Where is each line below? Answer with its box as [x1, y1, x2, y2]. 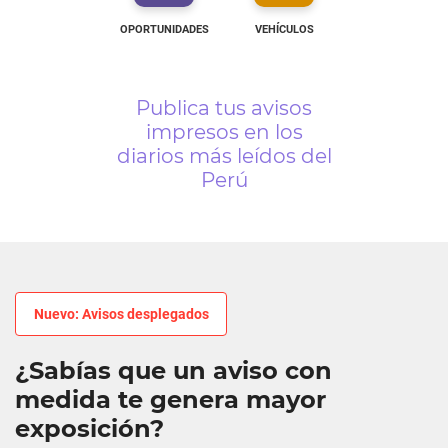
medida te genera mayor [15, 385, 326, 414]
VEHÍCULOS [254, 23, 314, 36]
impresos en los [145, 120, 303, 144]
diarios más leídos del [116, 144, 332, 168]
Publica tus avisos [136, 96, 312, 120]
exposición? [15, 414, 164, 443]
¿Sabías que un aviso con [15, 356, 332, 385]
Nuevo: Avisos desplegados [33, 306, 209, 322]
